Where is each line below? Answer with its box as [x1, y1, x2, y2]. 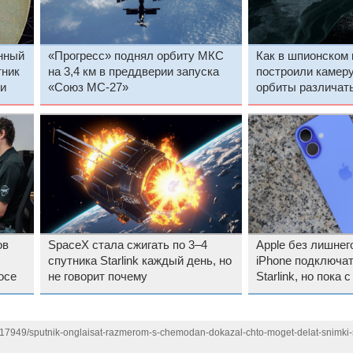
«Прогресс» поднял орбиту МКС [47, 50, 224, 63]
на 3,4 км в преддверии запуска [47, 65, 219, 79]
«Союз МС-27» [47, 81, 128, 95]
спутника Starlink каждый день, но [47, 255, 232, 268]
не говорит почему [47, 270, 147, 284]
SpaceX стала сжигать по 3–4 [47, 239, 207, 252]
